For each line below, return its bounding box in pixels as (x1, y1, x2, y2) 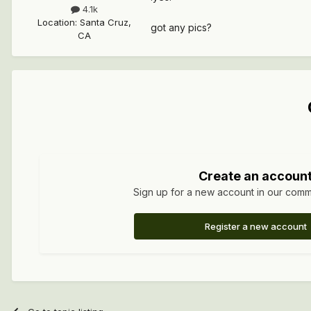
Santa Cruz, (79, 17, 131, 28)
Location (37, 17, 75, 28)
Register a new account (204, 221, 307, 233)
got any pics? (151, 22, 212, 34)
